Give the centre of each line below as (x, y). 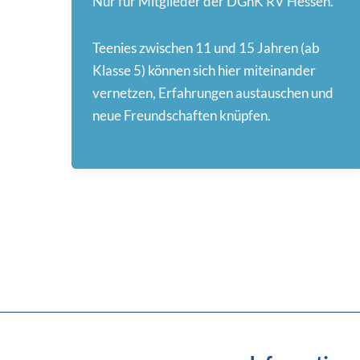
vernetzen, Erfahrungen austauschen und (213, 93)
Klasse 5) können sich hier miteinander (204, 71)
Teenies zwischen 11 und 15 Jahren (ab (206, 48)
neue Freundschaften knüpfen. (181, 116)
